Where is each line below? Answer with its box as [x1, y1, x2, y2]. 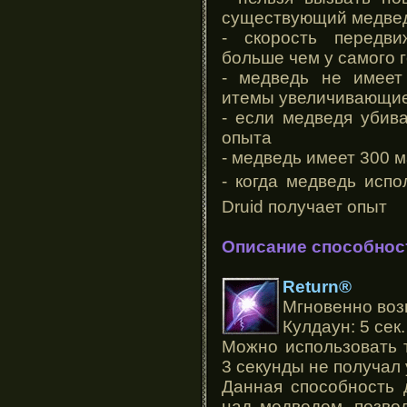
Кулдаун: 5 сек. [283, 316, 405, 336]
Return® [283, 276, 352, 296]
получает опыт [263, 196, 387, 216]
